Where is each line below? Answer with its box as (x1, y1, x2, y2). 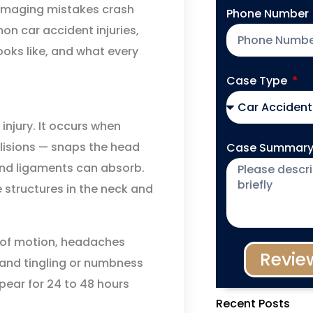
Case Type (226, 73, 290, 89)
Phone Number (226, 6, 312, 22)
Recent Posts (215, 296, 290, 312)
